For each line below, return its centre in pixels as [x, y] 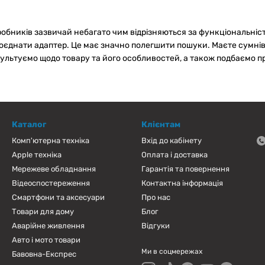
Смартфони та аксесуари [58, 198]
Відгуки [156, 226]
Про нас [156, 198]
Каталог [29, 125]
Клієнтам [161, 125]
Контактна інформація [182, 183]
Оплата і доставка [174, 155]
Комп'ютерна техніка [51, 141]
